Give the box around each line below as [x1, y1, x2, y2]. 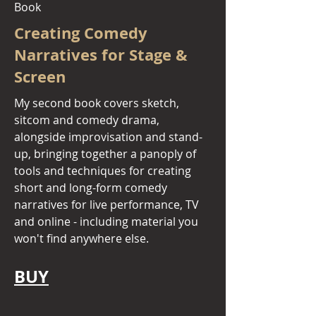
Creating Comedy [14, 22, 147, 44]
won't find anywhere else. [14, 231, 149, 246]
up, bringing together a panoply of [14, 146, 196, 162]
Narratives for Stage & [14, 44, 188, 66]
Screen [14, 66, 66, 87]
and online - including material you [14, 214, 198, 229]
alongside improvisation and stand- [14, 129, 202, 145]
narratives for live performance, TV [14, 197, 199, 212]
